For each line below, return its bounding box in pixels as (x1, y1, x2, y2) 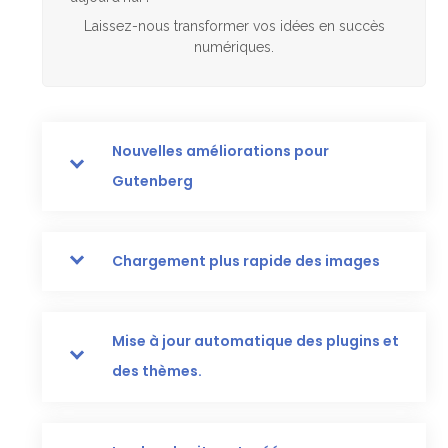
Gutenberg (112, 170, 194, 191)
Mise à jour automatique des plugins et (112, 331, 400, 352)
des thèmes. (112, 361, 203, 382)
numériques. (194, 38, 274, 55)
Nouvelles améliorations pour (112, 140, 330, 161)
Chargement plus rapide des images (112, 251, 381, 272)
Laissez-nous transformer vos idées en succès (83, 17, 385, 34)
